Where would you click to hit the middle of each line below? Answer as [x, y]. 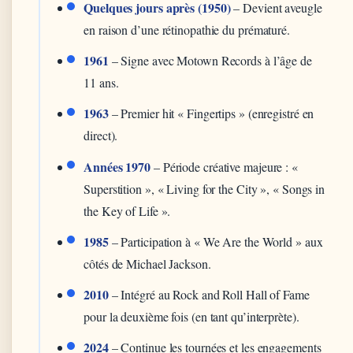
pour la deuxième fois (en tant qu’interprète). [191, 316]
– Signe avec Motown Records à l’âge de [210, 61]
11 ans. [101, 83]
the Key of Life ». [127, 210]
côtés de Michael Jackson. [147, 263]
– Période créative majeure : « [224, 166]
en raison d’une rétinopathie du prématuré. [187, 29]
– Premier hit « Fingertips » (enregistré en [211, 113]
